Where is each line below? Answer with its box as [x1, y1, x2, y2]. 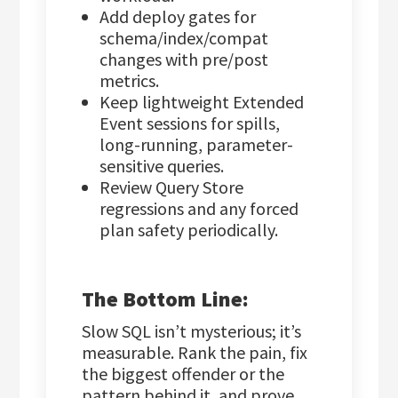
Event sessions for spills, [99, 112, 281, 135]
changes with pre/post [99, 48, 269, 71]
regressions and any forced [99, 197, 299, 220]
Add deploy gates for [99, 5, 257, 28]
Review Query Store [99, 176, 244, 199]
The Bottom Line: [82, 285, 250, 314]
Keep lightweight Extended [99, 91, 305, 114]
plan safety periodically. [99, 219, 279, 242]
